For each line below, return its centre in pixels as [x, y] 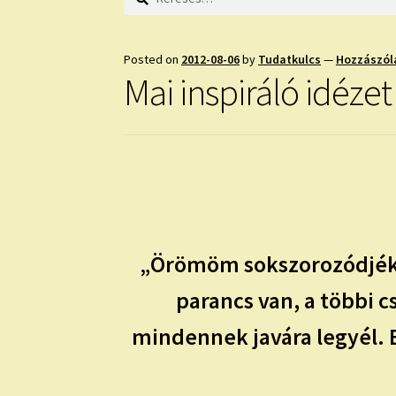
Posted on [153, 59]
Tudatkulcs [290, 59]
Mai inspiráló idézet [258, 91]
